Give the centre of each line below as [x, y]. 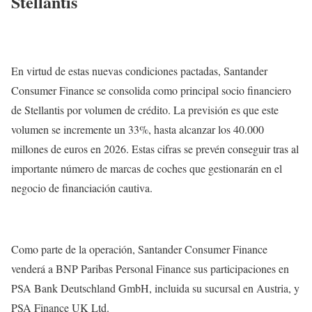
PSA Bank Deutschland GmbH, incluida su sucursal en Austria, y [155, 288]
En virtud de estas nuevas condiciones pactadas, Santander [139, 71]
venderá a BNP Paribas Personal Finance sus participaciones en [150, 269]
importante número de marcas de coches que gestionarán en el [147, 169]
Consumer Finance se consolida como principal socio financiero [151, 91]
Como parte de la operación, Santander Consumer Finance [139, 249]
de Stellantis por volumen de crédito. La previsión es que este [145, 110]
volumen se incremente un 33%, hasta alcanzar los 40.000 [138, 130]
